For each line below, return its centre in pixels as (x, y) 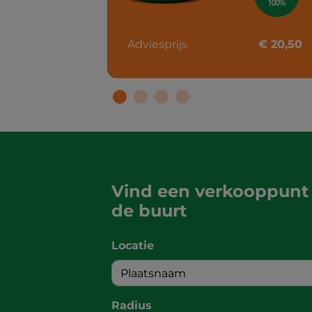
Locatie (133, 246)
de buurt (149, 211)
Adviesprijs (157, 45)
